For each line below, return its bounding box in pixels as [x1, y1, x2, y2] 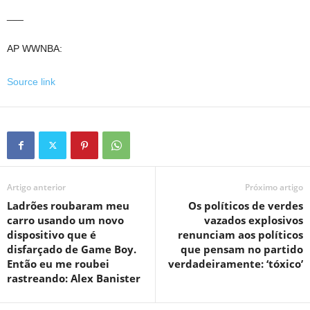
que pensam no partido [181, 242, 303, 256]
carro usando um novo [7, 213, 124, 227]
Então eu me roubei [7, 257, 109, 271]
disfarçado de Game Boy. [7, 242, 136, 256]
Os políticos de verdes [188, 199, 303, 212]
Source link [7, 76, 55, 87]
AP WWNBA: [7, 43, 62, 54]
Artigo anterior [7, 181, 66, 193]
